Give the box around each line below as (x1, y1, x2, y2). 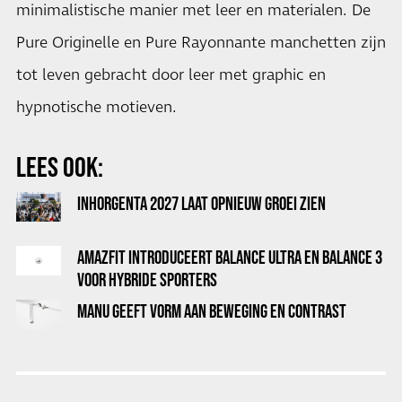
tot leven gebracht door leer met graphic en (16, 65, 326, 86)
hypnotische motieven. (16, 97, 177, 118)
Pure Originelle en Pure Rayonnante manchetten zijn (16, 32, 386, 54)
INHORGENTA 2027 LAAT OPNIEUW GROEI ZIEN (77, 193, 326, 214)
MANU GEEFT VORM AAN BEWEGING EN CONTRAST (77, 301, 346, 321)
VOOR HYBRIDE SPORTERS (77, 269, 217, 290)
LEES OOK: (16, 151, 103, 182)
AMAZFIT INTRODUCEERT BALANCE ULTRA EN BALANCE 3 (77, 247, 382, 267)
